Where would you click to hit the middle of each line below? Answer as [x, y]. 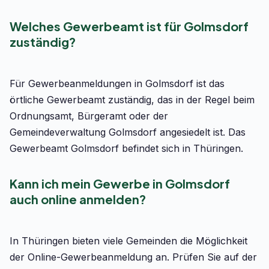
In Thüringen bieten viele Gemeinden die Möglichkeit [128, 241]
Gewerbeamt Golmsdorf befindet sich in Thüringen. [126, 148]
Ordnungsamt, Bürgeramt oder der [89, 116]
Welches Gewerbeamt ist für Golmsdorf [129, 26]
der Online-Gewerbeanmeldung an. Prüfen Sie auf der [133, 257]
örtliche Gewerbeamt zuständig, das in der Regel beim [132, 100]
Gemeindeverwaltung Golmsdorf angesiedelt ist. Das [128, 132]
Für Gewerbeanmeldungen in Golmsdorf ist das [117, 83]
